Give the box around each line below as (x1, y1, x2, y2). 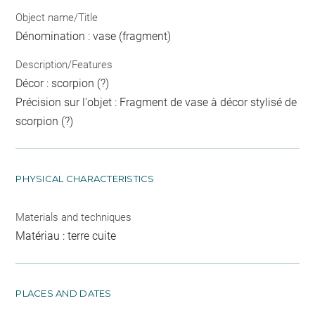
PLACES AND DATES (15, 287, 112, 299)
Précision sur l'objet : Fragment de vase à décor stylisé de (15, 95, 297, 109)
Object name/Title (15, 11, 98, 25)
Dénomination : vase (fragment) (15, 30, 172, 44)
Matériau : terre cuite (15, 229, 117, 243)
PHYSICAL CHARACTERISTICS (15, 172, 155, 184)
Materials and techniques (15, 210, 132, 224)
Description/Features (15, 58, 113, 71)
